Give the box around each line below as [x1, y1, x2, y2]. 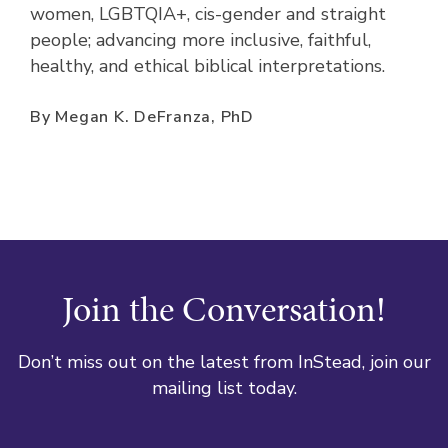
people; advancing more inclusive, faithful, [30, 27, 371, 52]
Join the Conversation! [62, 283, 386, 334]
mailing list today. [151, 376, 297, 401]
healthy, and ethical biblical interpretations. [30, 53, 385, 78]
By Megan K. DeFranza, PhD [30, 105, 254, 128]
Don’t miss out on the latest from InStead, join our [17, 350, 431, 375]
